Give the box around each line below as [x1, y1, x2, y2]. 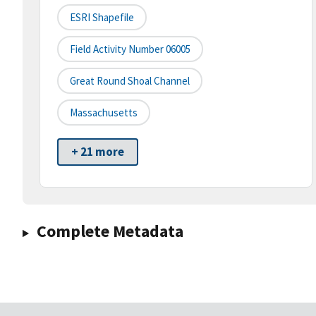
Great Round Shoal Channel [70, 74, 190, 88]
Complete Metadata [36, 220, 183, 243]
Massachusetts [70, 106, 138, 120]
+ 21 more [71, 144, 124, 160]
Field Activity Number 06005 [70, 42, 190, 56]
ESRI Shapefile [70, 11, 134, 25]
